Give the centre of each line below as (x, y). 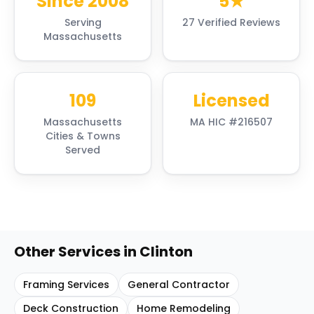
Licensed (231, 101)
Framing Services (66, 285)
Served (83, 150)
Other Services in (77, 252)
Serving (83, 22)
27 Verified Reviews (231, 22)
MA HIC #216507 (231, 122)
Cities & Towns (83, 136)
